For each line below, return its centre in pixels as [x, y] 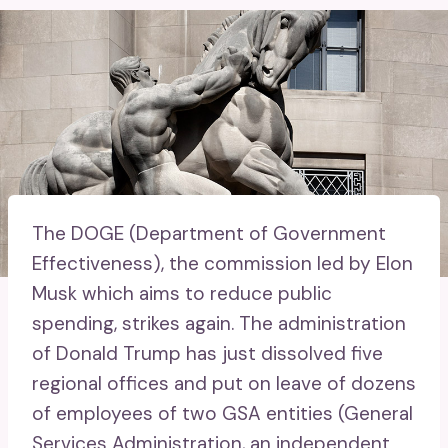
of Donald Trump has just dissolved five [207, 353]
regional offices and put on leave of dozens [224, 383]
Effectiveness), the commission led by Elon [222, 263]
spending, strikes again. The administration [219, 323]
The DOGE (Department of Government [209, 233]
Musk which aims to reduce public [182, 293]
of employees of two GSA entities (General [222, 413]
